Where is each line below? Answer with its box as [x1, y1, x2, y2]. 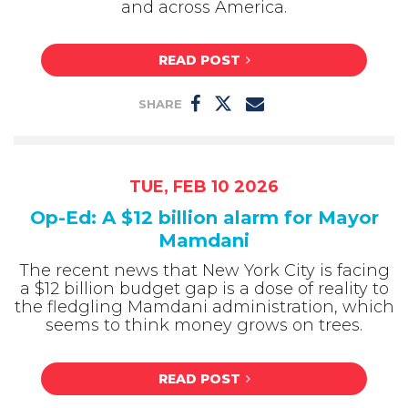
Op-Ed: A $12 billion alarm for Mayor [29, 207, 379, 229]
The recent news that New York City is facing [18, 260, 390, 281]
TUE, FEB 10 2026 [129, 177, 279, 198]
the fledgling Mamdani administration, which [14, 297, 394, 318]
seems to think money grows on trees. [46, 315, 362, 336]
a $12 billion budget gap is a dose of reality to [19, 279, 389, 300]
